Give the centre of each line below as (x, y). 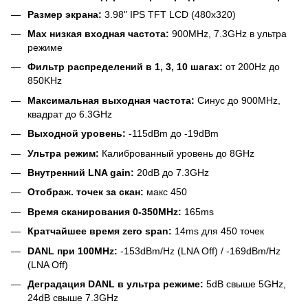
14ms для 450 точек (218, 231)
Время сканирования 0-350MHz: (104, 211)
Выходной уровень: (77, 134)
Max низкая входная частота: (98, 33)
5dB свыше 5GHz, (245, 284)
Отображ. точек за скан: (86, 192)
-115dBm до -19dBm (172, 134)
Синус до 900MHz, (238, 100)
